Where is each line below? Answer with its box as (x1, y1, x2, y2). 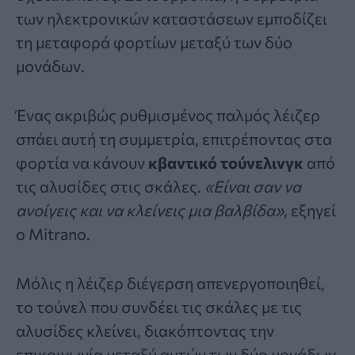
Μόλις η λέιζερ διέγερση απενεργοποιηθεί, (16, 273, 325, 293)
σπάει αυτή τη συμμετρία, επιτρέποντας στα (16, 129, 332, 149)
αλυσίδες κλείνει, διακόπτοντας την (16, 321, 274, 341)
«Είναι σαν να (204, 177, 301, 197)
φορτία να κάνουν (16, 153, 148, 173)
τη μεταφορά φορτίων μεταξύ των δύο (16, 32, 292, 52)
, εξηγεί (284, 200, 336, 220)
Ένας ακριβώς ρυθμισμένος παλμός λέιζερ (16, 105, 320, 125)
